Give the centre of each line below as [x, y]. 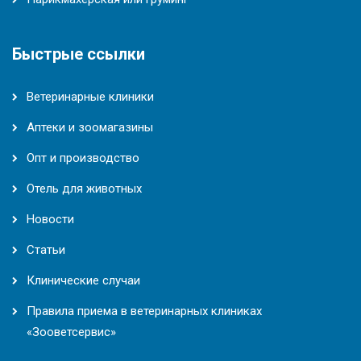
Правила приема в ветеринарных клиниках [144, 311]
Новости [50, 219]
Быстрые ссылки [79, 54]
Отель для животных [84, 188]
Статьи [46, 249]
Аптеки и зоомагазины [90, 127]
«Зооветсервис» [71, 332]
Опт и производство [83, 158]
